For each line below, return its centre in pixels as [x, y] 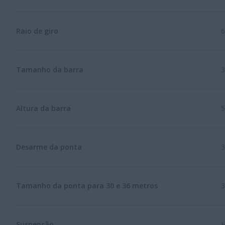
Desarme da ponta [49, 147]
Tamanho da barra [50, 69]
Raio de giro [37, 31]
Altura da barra [43, 108]
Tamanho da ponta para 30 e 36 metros [87, 185]
